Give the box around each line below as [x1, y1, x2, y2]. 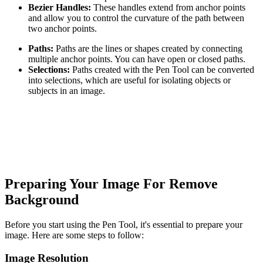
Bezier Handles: [28, 2, 91, 13]
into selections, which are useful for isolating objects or [28, 75, 231, 86]
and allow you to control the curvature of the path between [28, 13, 244, 23]
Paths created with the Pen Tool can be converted [70, 65, 254, 75]
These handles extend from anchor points [91, 2, 245, 13]
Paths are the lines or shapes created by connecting [53, 43, 242, 54]
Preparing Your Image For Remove [5, 176, 218, 191]
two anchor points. [28, 23, 97, 34]
